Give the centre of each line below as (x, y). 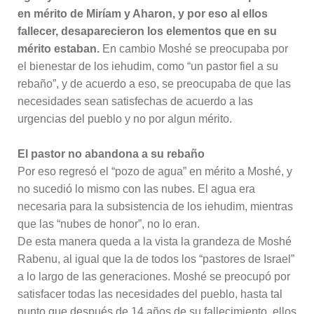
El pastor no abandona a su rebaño (111, 153)
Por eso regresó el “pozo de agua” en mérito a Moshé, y (155, 171)
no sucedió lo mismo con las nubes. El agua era (136, 189)
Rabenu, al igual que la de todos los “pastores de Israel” (156, 259)
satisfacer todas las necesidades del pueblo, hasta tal (150, 294)
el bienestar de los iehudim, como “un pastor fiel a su (148, 66)
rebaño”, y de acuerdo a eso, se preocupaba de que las (154, 83)
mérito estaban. (59, 48)
